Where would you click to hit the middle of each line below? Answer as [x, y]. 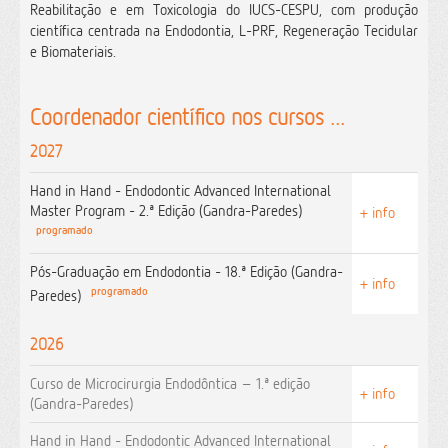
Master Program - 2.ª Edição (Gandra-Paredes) [166, 210]
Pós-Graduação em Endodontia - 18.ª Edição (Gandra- [186, 271]
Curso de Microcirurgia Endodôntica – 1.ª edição [170, 383]
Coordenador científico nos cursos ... [187, 116]
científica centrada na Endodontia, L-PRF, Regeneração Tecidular [224, 30]
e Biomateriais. [73, 51]
